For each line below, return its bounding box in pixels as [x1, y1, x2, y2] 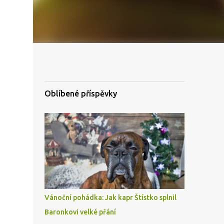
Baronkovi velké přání [44, 208, 116, 216]
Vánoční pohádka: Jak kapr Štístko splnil [44, 193, 176, 201]
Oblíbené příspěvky [44, 89, 117, 98]
